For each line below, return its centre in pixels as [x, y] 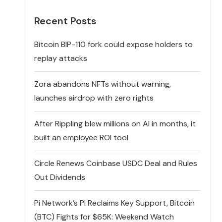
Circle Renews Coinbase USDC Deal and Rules [116, 163]
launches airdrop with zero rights [94, 98]
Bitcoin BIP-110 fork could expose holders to [114, 44]
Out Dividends [60, 177]
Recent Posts [65, 21]
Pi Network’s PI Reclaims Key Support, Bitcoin [115, 203]
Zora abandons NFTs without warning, [103, 84]
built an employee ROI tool [82, 137]
